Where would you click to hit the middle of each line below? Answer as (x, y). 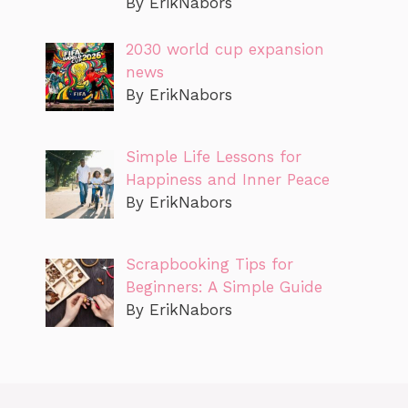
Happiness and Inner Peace (227, 180)
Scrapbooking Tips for (209, 265)
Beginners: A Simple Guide (224, 287)
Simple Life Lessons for (213, 157)
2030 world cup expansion (224, 49)
